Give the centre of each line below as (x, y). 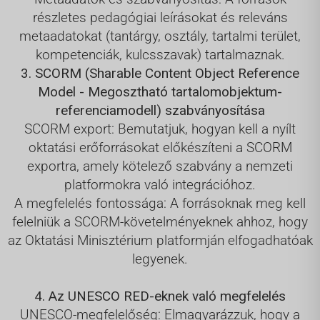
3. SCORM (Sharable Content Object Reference (160, 73)
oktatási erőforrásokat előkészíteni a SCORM (160, 147)
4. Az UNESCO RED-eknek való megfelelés (160, 296)
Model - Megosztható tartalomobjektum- (160, 91)
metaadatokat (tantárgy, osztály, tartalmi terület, (160, 36)
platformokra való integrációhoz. (160, 184)
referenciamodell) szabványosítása (160, 110)
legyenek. (160, 259)
